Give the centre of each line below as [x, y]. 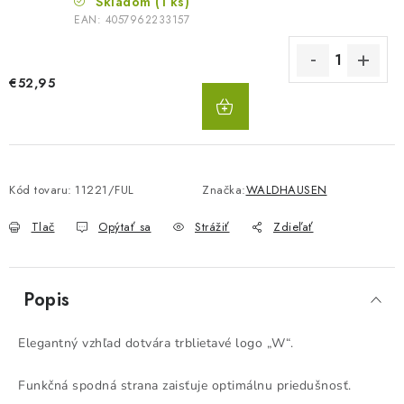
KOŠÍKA [279, 116]
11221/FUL [105, 190]
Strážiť [212, 227]
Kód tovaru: [41, 190]
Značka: [224, 190]
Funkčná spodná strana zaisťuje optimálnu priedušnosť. [185, 386]
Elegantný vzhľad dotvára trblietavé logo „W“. [156, 343]
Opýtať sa [125, 227]
